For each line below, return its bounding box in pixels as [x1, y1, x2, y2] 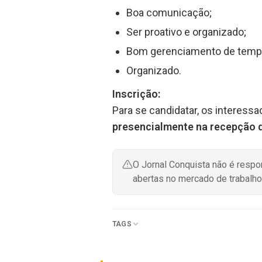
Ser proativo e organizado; [126, 26, 246, 39]
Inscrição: [112, 88, 160, 101]
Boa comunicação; [126, 6, 212, 19]
